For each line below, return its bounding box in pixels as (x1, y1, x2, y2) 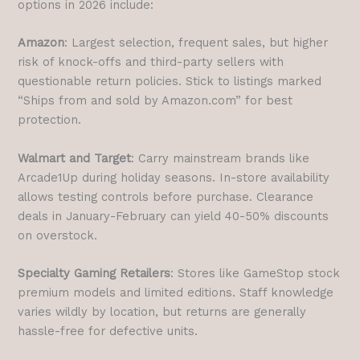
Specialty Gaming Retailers (18, 265, 171, 280)
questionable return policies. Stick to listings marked (18, 74, 322, 89)
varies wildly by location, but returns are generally (18, 304, 307, 319)
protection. (18, 112, 82, 128)
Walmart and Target (18, 150, 132, 166)
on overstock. (18, 227, 98, 243)
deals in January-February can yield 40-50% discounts (18, 208, 329, 223)
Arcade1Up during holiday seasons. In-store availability (18, 170, 330, 185)
